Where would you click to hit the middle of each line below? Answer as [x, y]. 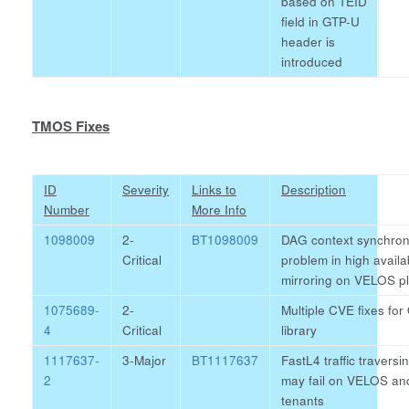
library [299, 330]
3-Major [144, 360]
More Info [219, 210]
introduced [312, 62]
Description [314, 189]
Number [67, 210]
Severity [146, 189]
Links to [214, 189]
